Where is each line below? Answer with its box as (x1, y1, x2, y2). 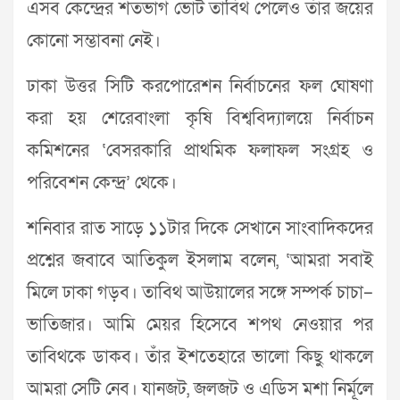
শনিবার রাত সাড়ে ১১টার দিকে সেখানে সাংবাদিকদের (27, 217, 373, 240)
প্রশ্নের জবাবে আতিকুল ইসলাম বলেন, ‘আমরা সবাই (27, 249, 373, 272)
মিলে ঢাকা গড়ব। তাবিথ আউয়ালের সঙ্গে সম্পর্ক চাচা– (27, 281, 373, 304)
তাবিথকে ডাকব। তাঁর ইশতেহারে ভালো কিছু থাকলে (27, 346, 373, 369)
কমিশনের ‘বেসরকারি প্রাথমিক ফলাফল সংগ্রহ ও (27, 139, 373, 162)
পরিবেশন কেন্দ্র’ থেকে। (27, 171, 177, 195)
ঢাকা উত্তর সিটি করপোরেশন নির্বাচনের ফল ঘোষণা (27, 75, 373, 98)
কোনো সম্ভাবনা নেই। (27, 29, 161, 53)
